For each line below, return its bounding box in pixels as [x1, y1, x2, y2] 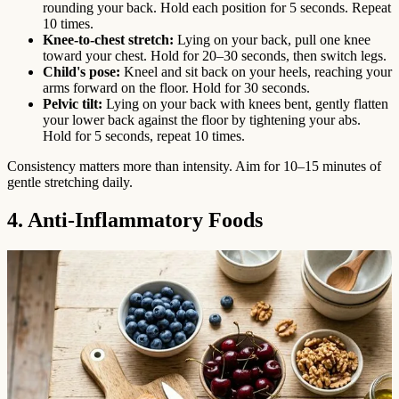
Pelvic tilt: [43, 96, 102, 112]
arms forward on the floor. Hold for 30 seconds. [43, 80, 310, 96]
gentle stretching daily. [7, 175, 133, 191]
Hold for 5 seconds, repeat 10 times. [43, 128, 245, 144]
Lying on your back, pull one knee [174, 32, 370, 48]
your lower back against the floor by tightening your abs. [43, 112, 361, 128]
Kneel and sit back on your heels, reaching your [120, 64, 392, 80]
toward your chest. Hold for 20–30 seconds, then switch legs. [43, 48, 387, 64]
